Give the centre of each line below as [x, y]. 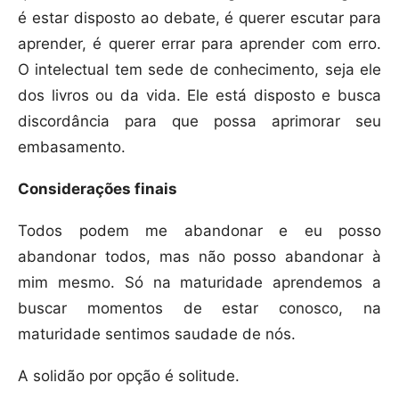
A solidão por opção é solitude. [129, 376]
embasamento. [72, 147]
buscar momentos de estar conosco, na [199, 309]
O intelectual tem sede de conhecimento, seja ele [199, 70]
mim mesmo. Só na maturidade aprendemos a [199, 283]
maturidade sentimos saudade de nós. [157, 334]
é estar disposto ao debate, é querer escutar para [199, 18]
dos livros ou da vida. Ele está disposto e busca [199, 96]
